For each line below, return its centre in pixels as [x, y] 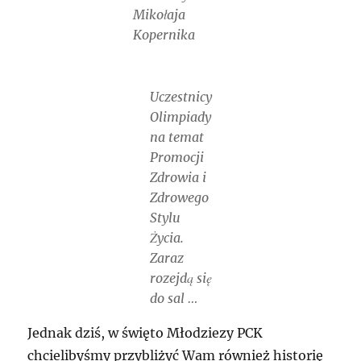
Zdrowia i [178, 178]
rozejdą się [180, 278]
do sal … [173, 299]
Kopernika [164, 34]
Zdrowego [179, 198]
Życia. [166, 238]
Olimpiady [180, 117]
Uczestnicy [180, 97]
